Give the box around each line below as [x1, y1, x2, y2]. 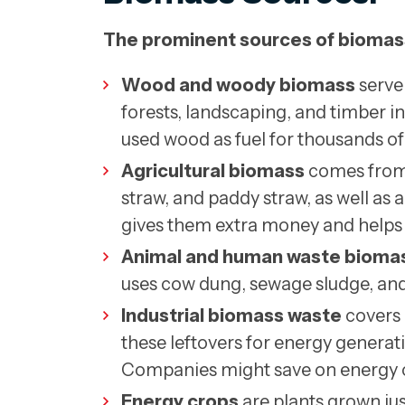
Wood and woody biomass [121, 74, 355, 97]
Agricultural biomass [121, 160, 305, 183]
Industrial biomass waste [121, 305, 342, 327]
